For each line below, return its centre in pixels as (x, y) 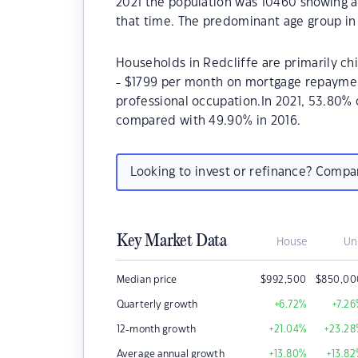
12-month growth (156, 329)
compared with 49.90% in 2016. (209, 121)
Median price (147, 280)
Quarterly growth (157, 304)
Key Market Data (172, 241)
